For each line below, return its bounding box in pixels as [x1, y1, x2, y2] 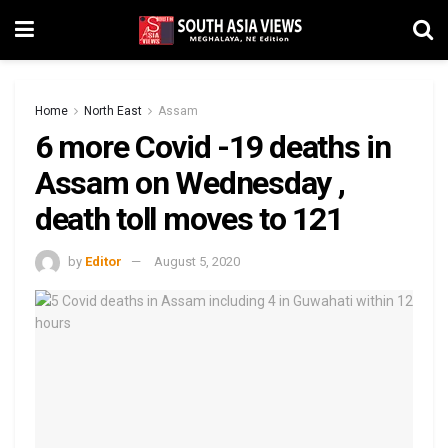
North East [84, 104, 142, 118]
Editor [85, 253, 122, 269]
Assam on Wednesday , [35, 164, 345, 202]
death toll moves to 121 [35, 200, 343, 238]
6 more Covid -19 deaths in [35, 128, 391, 166]
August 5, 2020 [154, 253, 240, 269]
